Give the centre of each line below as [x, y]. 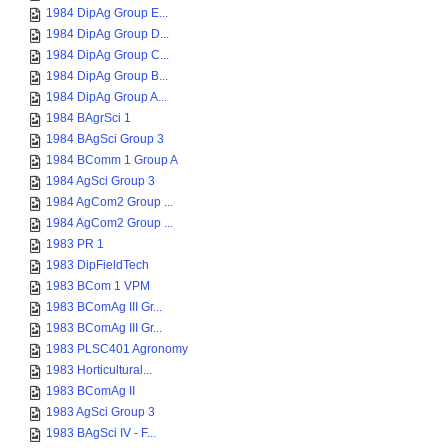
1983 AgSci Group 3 [100, 412]
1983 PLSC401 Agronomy [117, 349]
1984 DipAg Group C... [107, 55]
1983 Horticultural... [99, 370]
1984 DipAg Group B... [107, 76]
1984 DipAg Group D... [107, 34]
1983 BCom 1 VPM [98, 286]
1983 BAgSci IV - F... [101, 433]
